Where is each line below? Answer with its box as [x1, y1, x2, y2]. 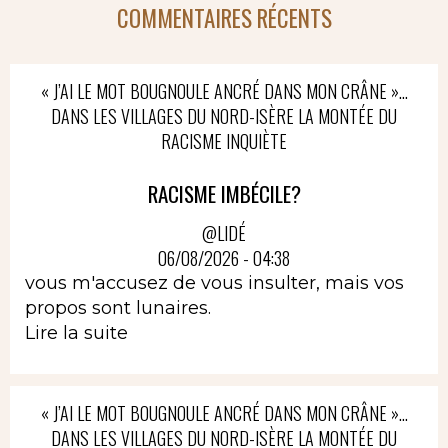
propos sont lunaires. [25, 297, 211, 319]
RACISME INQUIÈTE [161, 127, 287, 154]
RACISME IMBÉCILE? [147, 177, 301, 209]
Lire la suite [25, 322, 128, 344]
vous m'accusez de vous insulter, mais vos [25, 272, 404, 294]
